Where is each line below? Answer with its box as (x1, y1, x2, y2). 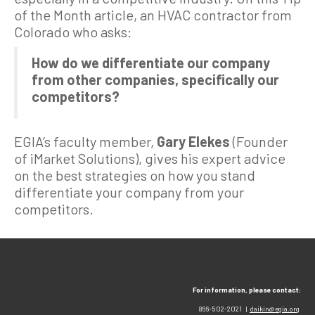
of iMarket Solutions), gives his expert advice (14, 150, 285, 167)
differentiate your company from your (14, 184, 244, 200)
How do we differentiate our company (32, 54, 270, 71)
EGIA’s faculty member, (14, 133, 157, 150)
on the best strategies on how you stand (14, 167, 255, 184)
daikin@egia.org (250, 304, 300, 313)
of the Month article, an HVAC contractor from (14, 6, 292, 23)
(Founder (230, 133, 288, 150)
